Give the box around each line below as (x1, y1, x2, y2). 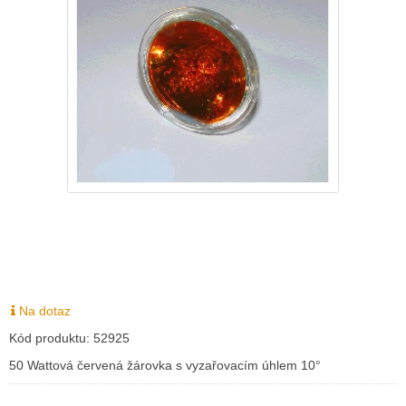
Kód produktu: (9, 331, 93, 345)
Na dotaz (15, 304, 71, 318)
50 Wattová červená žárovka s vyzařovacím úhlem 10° (9, 358, 321, 372)
